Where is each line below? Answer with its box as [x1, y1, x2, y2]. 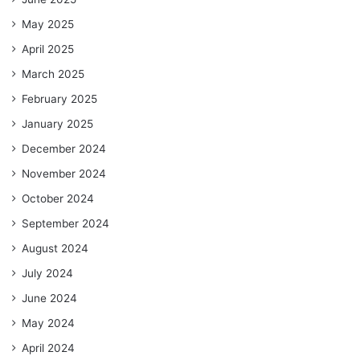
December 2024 [22, 142, 106, 156]
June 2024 [22, 292, 77, 305]
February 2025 [22, 92, 97, 106]
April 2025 [22, 43, 74, 56]
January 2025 [22, 117, 93, 131]
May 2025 [22, 18, 74, 31]
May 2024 [22, 317, 75, 330]
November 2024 [22, 167, 106, 181]
